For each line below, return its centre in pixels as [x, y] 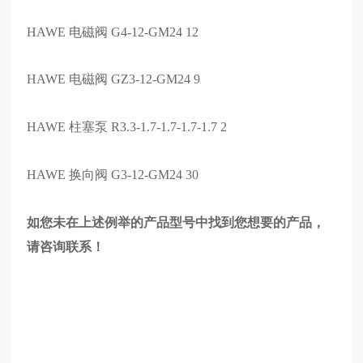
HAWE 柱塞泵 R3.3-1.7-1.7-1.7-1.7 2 [127, 127]
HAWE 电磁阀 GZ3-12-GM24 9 [114, 79]
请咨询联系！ [66, 246]
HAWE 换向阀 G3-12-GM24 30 [113, 175]
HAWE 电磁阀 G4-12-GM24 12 [113, 32]
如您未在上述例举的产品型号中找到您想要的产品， [176, 222]
